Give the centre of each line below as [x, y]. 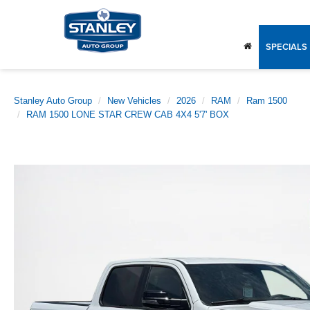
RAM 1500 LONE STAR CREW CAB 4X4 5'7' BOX [128, 115]
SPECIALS [286, 47]
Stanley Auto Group [53, 101]
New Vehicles [134, 101]
